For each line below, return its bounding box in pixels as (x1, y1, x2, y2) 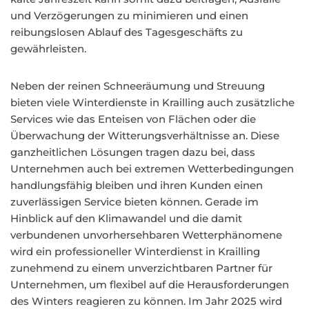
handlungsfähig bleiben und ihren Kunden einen (10, 179, 263, 192)
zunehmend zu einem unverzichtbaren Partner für (10, 261, 272, 275)
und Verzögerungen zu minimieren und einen (10, 9, 248, 22)
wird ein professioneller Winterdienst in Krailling (10, 245, 260, 258)
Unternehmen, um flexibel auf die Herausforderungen (10, 278, 289, 291)
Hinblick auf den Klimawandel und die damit (10, 212, 242, 225)
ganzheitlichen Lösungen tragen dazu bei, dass (10, 146, 255, 159)
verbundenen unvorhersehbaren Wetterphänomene (10, 228, 282, 241)
